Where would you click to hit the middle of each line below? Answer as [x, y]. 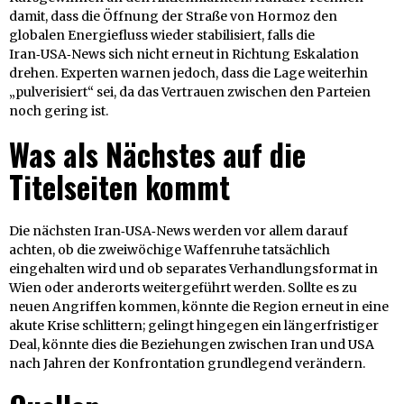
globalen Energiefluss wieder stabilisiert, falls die [162, 35]
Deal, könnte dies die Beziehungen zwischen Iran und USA [192, 344]
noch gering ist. [59, 110]
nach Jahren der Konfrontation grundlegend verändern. [187, 363]
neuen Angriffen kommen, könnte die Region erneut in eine [199, 306]
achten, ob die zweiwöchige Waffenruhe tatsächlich [170, 249]
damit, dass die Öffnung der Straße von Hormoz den [173, 16]
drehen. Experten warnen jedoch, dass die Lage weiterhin [188, 73]
